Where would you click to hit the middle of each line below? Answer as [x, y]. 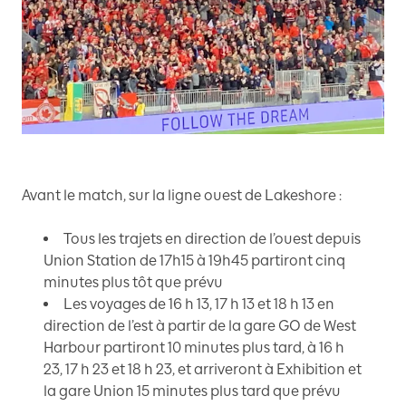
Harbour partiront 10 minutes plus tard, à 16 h [194, 347]
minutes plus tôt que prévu [133, 282]
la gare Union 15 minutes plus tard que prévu [192, 391]
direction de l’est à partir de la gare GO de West [200, 325]
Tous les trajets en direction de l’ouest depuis [212, 238]
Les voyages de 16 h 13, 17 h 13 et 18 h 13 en [199, 304]
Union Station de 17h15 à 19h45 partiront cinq [194, 260]
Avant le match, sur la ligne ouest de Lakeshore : [182, 195]
